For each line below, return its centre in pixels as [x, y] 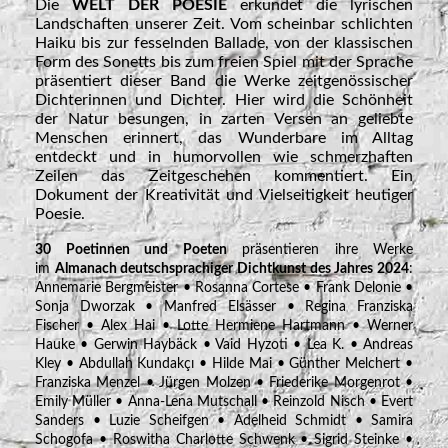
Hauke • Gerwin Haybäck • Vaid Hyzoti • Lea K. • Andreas [224, 345]
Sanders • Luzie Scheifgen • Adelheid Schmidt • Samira [224, 421]
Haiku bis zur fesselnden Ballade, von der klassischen [224, 43]
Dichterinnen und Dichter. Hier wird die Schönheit [224, 100]
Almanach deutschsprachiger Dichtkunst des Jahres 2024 [232, 269]
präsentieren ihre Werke [319, 250]
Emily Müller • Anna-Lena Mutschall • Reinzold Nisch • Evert [224, 402]
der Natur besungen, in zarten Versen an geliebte [224, 119]
